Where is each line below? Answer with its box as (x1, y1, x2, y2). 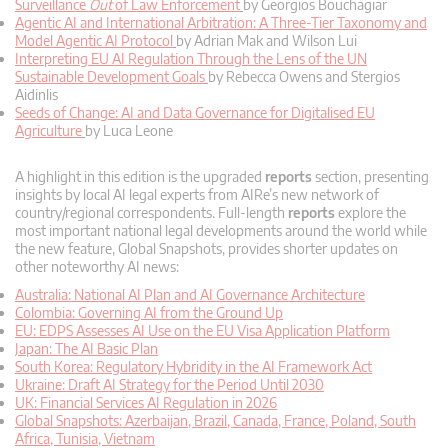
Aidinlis (15, 86, 58, 104)
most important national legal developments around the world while (15, 222, 427, 240)
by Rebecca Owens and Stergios (208, 68, 400, 86)
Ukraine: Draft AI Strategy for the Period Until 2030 (15, 376, 324, 394)
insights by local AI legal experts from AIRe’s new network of (15, 186, 379, 204)
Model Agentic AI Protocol (15, 32, 173, 50)
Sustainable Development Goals (15, 68, 205, 86)
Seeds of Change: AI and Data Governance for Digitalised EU (15, 104, 375, 122)
